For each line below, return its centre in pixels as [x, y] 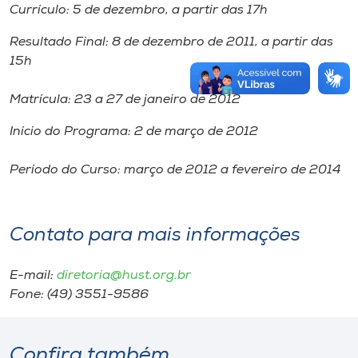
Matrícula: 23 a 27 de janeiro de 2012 [125, 100]
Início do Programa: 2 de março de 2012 [134, 132]
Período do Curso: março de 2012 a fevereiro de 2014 [175, 170]
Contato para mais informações [155, 236]
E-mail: [33, 276]
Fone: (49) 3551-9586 [79, 295]
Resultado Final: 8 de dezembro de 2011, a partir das [171, 42]
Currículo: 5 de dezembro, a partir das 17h [139, 10]
